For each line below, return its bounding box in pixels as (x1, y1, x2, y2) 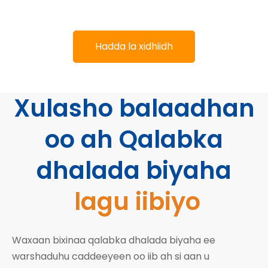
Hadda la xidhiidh (95, 39, 173, 53)
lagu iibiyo (74, 184, 200, 218)
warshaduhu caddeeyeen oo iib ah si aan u (12, 249, 209, 263)
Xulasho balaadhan (13, 91, 255, 125)
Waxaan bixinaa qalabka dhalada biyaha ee (12, 233, 215, 247)
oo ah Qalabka (45, 122, 223, 156)
